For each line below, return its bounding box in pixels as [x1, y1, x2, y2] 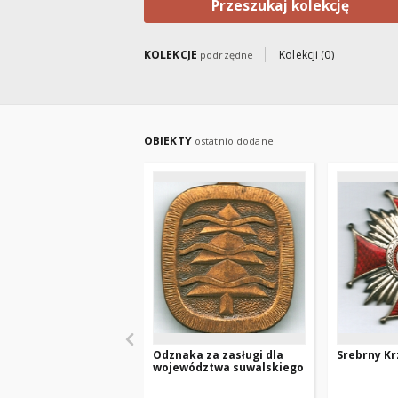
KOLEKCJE [144, 47, 201, 62]
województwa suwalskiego [153, 360, 304, 375]
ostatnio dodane [194, 134, 274, 147]
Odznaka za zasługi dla [153, 347, 283, 362]
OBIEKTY [144, 133, 195, 148]
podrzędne [200, 48, 254, 61]
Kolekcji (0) [279, 47, 334, 62]
